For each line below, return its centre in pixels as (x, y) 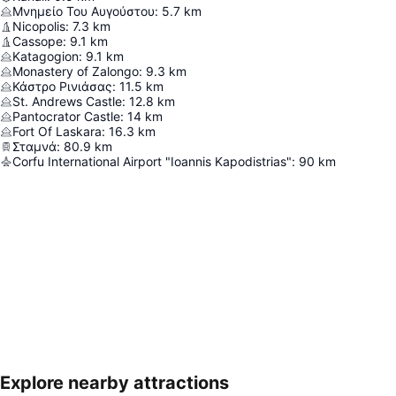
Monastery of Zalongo (76, 71)
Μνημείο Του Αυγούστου (84, 11)
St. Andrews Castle (67, 101)
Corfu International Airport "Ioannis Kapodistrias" (152, 161)
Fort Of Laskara (57, 131)
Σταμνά (34, 146)
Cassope (38, 41)
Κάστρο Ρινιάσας (62, 86)
